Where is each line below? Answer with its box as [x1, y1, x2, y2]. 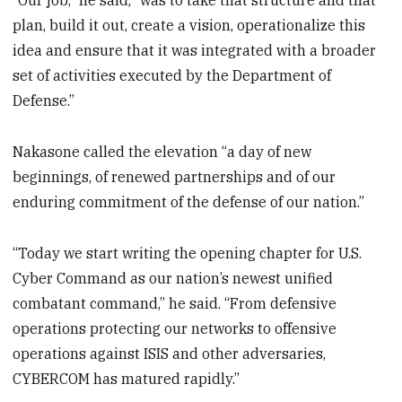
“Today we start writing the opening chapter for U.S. [13, 244, 363, 263]
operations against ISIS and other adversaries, [13, 345, 327, 363]
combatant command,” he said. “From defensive [13, 294, 337, 313]
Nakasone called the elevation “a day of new [13, 143, 312, 162]
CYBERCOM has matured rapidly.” [13, 370, 240, 389]
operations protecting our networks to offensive [13, 319, 337, 338]
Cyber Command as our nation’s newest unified [13, 269, 334, 288]
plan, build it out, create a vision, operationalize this [13, 16, 366, 35]
